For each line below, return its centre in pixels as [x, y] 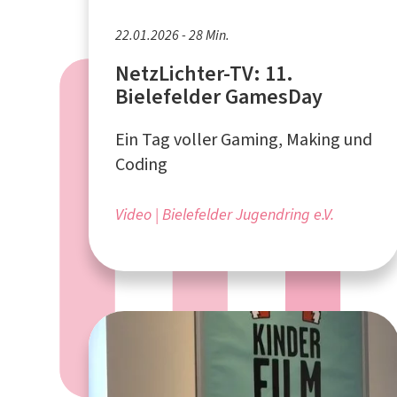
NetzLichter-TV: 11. [205, 73]
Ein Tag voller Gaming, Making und [244, 139]
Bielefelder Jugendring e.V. [248, 214]
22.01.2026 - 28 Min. [172, 35]
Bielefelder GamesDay [219, 96]
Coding [141, 164]
